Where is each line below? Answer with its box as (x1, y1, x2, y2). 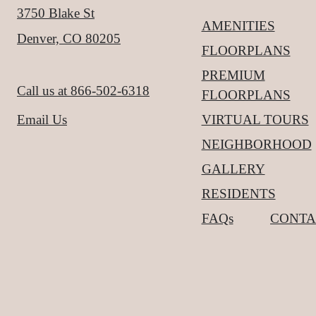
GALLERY (201, 161, 265, 176)
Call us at (17, 83, 67, 99)
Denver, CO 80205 (17, 30, 121, 46)
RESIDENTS (201, 186, 276, 201)
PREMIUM (201, 67, 265, 83)
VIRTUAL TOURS (201, 111, 309, 127)
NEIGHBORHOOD (201, 136, 312, 152)
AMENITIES (201, 18, 275, 33)
